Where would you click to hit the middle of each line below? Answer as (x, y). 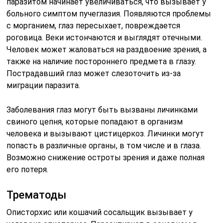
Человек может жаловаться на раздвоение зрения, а (107, 49)
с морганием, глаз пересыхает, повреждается (94, 25)
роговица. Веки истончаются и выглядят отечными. (105, 37)
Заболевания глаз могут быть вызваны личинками (102, 110)
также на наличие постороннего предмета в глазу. (102, 61)
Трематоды (37, 195)
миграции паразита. (44, 85)
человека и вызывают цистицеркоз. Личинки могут (106, 133)
